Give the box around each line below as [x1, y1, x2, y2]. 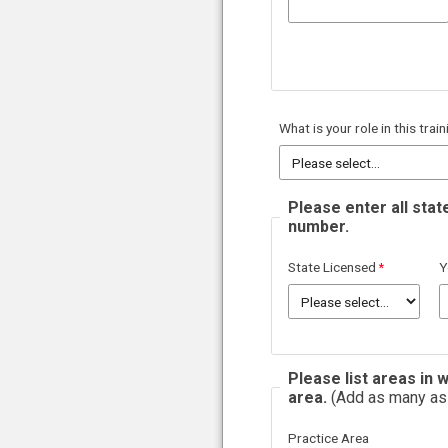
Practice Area [288, 429, 369, 446]
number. [288, 217, 349, 237]
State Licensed [288, 259, 376, 276]
